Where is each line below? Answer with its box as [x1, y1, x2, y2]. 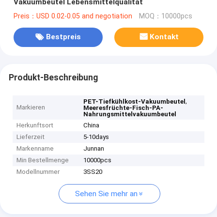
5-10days [83, 133, 109, 141]
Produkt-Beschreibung [8, 72, 98, 82]
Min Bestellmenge [16, 156, 69, 164]
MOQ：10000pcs [139, 12, 192, 20]
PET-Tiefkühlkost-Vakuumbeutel [83, 98, 186, 106]
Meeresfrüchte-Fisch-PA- [83, 104, 164, 112]
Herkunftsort [16, 122, 54, 129]
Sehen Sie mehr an [75, 189, 138, 199]
